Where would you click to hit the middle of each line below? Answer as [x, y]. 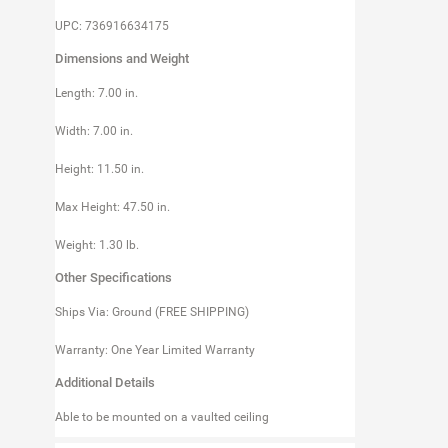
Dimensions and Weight [122, 58]
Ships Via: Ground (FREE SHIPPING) [152, 311]
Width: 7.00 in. [94, 130]
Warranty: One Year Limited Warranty [155, 349]
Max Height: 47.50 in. [112, 206]
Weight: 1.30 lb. [97, 244]
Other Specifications [113, 277]
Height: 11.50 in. [99, 168]
